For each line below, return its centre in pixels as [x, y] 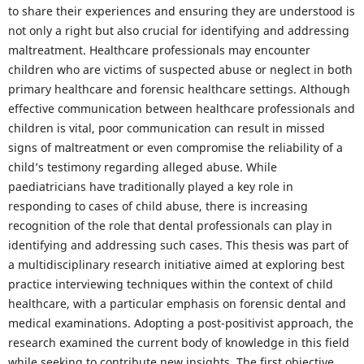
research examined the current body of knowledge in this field [178, 343]
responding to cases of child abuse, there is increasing [158, 206]
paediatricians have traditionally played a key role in [150, 187]
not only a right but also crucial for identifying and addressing [178, 31]
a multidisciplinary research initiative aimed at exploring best [176, 265]
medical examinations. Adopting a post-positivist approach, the [180, 323]
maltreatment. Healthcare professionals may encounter [159, 50]
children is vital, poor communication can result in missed [166, 128]
